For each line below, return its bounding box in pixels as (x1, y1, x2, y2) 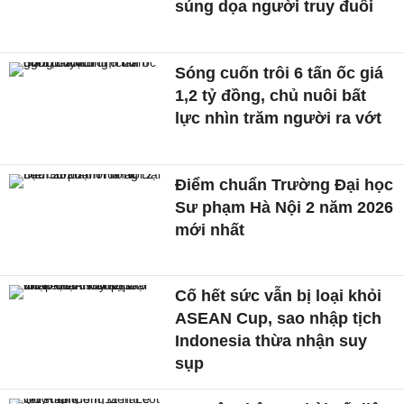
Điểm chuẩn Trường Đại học (175, 175, 394, 194)
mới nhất (175, 220, 245, 239)
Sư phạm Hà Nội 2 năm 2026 (175, 197, 394, 216)
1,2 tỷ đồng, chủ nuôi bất (175, 87, 367, 106)
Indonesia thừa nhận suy (175, 332, 368, 351)
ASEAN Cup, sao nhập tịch (175, 309, 382, 328)
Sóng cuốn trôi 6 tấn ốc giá (175, 64, 384, 83)
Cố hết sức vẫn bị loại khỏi (175, 287, 382, 306)
